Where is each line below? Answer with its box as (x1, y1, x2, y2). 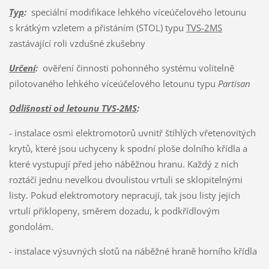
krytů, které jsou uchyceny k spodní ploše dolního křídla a (8, 142, 247, 154)
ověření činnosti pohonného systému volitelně (37, 61, 234, 74)
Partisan (217, 77, 250, 89)
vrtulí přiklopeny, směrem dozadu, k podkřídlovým (8, 204, 220, 217)
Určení (8, 61, 35, 74)
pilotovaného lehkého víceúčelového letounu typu (8, 77, 218, 89)
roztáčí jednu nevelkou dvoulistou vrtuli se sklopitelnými (8, 173, 243, 186)
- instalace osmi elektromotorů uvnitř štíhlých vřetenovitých (8, 126, 256, 139)
